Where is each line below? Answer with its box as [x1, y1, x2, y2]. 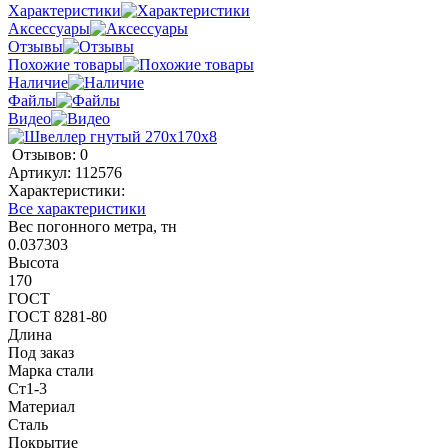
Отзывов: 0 [12, 145, 88, 163]
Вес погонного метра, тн [8, 217, 177, 235]
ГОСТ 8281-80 [8, 307, 107, 325]
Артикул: [8, 163, 75, 181]
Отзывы [8, 37, 63, 55]
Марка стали [8, 361, 94, 379]
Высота [8, 253, 59, 271]
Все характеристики [8, 199, 146, 217]
